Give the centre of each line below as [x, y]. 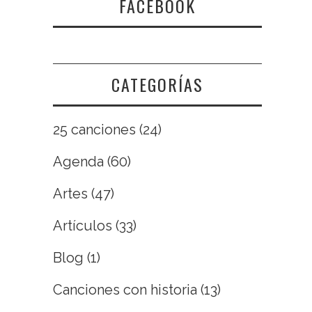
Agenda [78, 161]
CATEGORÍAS [157, 84]
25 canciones [94, 129]
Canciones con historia [125, 289]
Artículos [83, 225]
